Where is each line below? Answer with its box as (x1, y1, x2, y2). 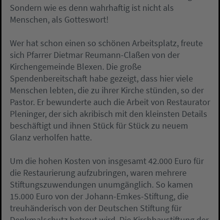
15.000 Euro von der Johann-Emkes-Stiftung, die (10, 191, 189, 202)
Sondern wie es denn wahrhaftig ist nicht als (10, 2, 174, 14)
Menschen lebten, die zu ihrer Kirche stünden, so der (10, 84, 204, 96)
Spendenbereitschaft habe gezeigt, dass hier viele (10, 73, 193, 84)
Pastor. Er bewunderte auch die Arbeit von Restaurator (10, 96, 210, 108)
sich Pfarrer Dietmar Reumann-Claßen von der (10, 49, 180, 61)
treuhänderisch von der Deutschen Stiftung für (10, 202, 182, 214)
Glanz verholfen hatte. (10, 132, 92, 143)
